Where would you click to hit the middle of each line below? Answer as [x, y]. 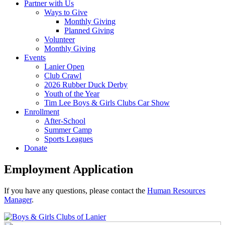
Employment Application [69, 169]
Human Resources [176, 190]
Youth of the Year [72, 93]
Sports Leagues [69, 139]
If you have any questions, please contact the [76, 190]
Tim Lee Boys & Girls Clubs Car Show [107, 102]
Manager [18, 199]
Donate [36, 148]
